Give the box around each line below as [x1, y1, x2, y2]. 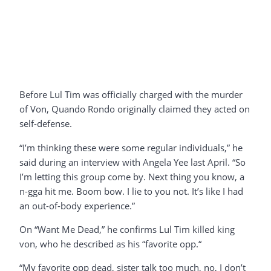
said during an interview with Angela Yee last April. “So [19, 155, 246, 168]
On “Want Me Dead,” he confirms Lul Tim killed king [19, 223, 235, 235]
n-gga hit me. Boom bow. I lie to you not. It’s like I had [19, 184, 243, 197]
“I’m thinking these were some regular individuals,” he [19, 141, 243, 154]
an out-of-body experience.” [19, 199, 135, 212]
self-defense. [19, 117, 72, 130]
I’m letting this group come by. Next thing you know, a [19, 170, 244, 183]
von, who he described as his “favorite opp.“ [19, 237, 201, 250]
